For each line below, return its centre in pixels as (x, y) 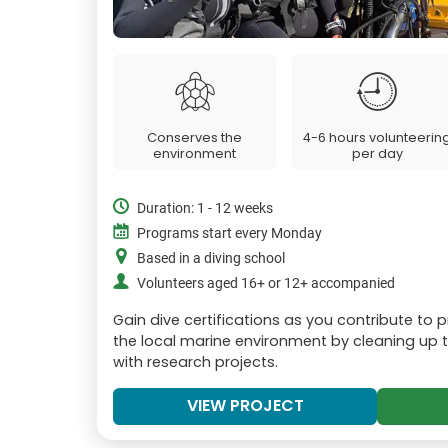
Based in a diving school (211, 258)
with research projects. (195, 361)
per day (377, 153)
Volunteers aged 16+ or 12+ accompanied (266, 283)
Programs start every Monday (229, 233)
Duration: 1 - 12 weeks (205, 208)
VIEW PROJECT (245, 405)
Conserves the (194, 137)
